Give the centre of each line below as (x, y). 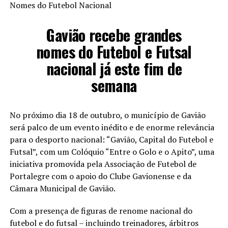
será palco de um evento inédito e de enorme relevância (112, 127)
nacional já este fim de (114, 68)
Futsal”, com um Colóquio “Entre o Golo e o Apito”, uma (112, 151)
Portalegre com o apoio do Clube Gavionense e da (100, 176)
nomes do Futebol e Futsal (114, 51)
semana (114, 85)
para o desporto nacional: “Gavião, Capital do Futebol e (111, 139)
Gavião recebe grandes (114, 35)
